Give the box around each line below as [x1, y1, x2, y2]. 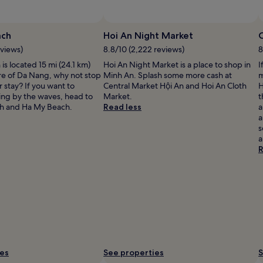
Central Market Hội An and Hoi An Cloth [103, 80, 247, 91]
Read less [103, 101, 141, 112]
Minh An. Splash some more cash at [103, 69, 232, 80]
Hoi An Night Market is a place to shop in [103, 59, 251, 70]
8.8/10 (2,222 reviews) [103, 43, 184, 55]
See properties [103, 247, 164, 258]
